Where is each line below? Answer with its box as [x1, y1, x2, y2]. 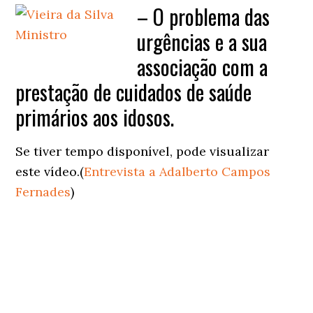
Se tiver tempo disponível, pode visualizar [15, 143, 270, 159]
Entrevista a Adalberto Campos [84, 163, 271, 180]
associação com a [137, 50, 268, 82]
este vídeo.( [15, 163, 85, 180]
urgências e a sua [137, 25, 268, 57]
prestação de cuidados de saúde [15, 75, 252, 108]
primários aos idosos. [15, 101, 175, 133]
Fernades [15, 183, 71, 200]
